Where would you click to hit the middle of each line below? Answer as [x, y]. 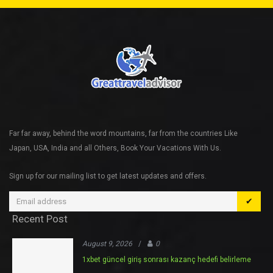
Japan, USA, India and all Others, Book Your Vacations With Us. [115, 148]
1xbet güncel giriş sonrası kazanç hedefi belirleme [167, 259]
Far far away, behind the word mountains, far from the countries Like [123, 133]
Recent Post [40, 218]
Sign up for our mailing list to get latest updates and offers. [108, 176]
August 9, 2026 [107, 243]
